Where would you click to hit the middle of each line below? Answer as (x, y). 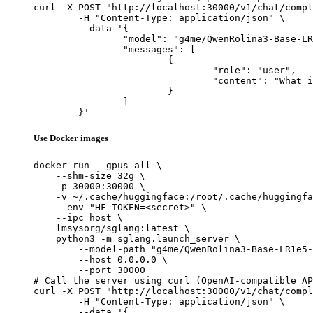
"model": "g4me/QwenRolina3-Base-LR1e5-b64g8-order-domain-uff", (78, 39)
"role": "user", (123, 71)
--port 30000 (89, 270)
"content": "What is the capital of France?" (123, 81)
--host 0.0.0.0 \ (101, 259)
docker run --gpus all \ (98, 165)
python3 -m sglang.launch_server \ (137, 238)
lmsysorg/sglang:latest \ (112, 228)
